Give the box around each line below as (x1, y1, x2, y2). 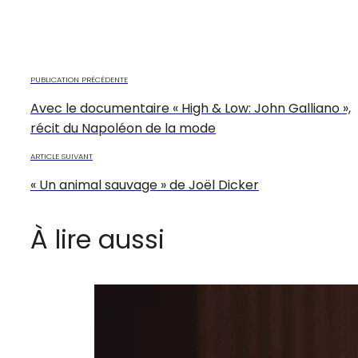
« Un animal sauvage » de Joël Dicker (30, 176, 259, 195)
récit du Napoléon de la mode (30, 119, 216, 138)
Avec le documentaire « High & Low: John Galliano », (30, 99, 351, 118)
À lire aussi (30, 221, 165, 258)
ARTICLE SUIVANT (30, 151, 93, 162)
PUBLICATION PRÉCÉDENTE (30, 74, 128, 86)
